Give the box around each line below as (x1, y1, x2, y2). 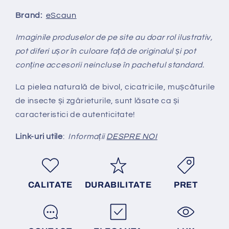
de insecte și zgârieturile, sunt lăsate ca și (15, 96, 180, 105)
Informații (64, 132, 107, 141)
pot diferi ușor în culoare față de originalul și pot (15, 47, 196, 56)
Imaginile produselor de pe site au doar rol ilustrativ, (15, 33, 213, 42)
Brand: (15, 11, 46, 20)
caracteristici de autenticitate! (15, 110, 135, 119)
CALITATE (28, 180, 73, 189)
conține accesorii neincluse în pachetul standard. (15, 61, 204, 70)
